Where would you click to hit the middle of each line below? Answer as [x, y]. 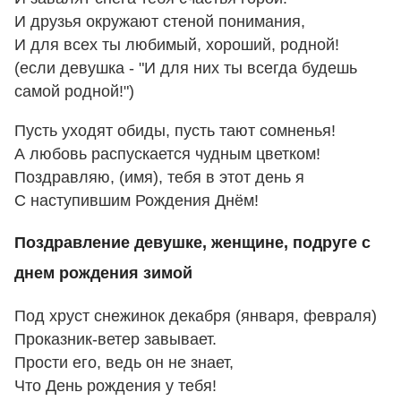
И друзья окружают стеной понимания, [160, 22]
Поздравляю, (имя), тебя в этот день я [159, 177]
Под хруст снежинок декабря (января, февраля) [196, 316]
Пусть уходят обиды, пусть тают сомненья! [175, 130]
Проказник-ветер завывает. [115, 340]
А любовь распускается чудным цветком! [167, 154]
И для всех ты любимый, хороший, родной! [177, 45]
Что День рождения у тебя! [115, 386]
